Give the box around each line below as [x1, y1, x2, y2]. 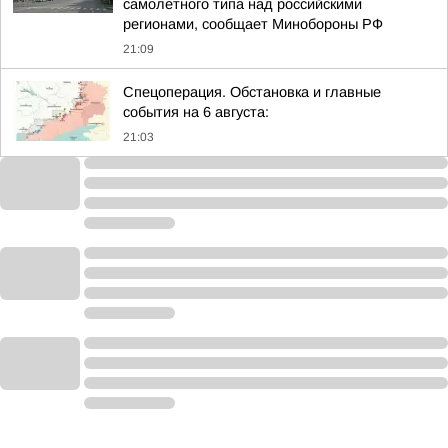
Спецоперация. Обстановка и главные [123, 84, 381, 100]
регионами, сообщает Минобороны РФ [123, 16, 383, 32]
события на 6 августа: [123, 104, 269, 120]
